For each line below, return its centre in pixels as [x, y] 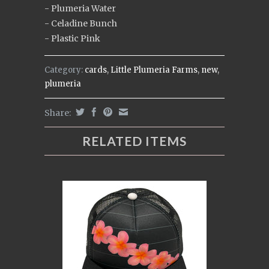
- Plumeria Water [80, 8]
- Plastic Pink [72, 38]
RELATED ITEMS [134, 141]
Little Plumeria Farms [154, 70]
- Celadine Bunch [81, 23]
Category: [64, 70]
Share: [59, 113]
